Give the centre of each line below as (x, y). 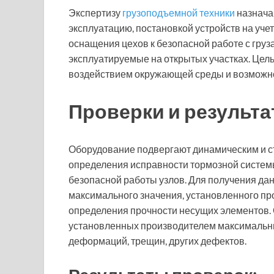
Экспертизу (95, 12)
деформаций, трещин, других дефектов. (157, 241)
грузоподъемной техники (179, 12)
